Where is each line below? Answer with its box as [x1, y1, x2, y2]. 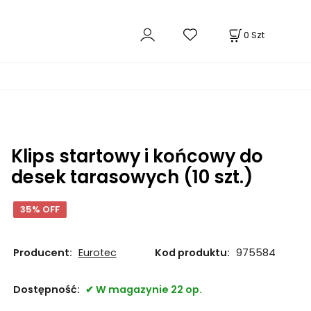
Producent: [12, 245, 72, 260]
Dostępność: [12, 283, 82, 297]
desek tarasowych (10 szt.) [10, 165, 253, 190]
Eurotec [78, 245, 117, 260]
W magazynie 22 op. [95, 283, 202, 297]
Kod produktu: [154, 245, 230, 260]
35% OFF [19, 203, 60, 216]
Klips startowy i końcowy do [10, 144, 263, 169]
